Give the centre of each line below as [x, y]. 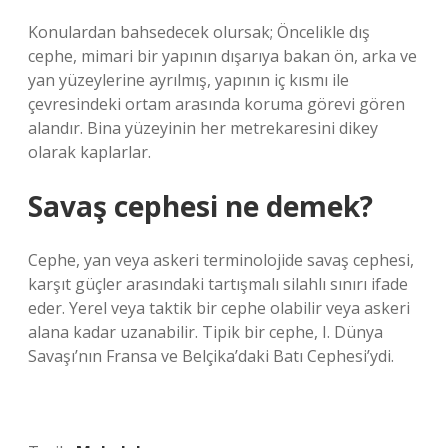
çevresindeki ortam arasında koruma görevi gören [216, 104]
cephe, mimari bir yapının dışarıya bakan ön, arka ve [222, 56]
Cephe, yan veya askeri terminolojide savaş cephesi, [221, 260]
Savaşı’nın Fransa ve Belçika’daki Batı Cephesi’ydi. [211, 356]
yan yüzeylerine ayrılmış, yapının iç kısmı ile [188, 80]
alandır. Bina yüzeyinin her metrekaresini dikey [203, 128]
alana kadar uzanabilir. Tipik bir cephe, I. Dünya [205, 332]
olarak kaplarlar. [89, 152]
